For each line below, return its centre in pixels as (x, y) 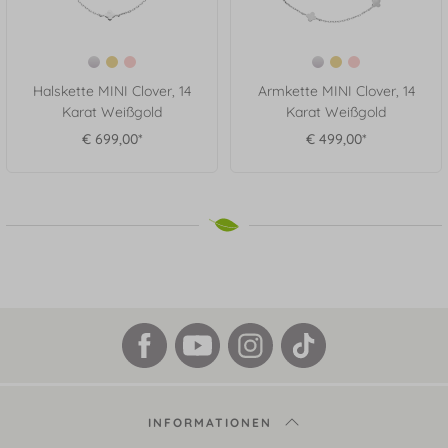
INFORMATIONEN (210, 423)
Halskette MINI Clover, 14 (112, 91)
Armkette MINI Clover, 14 (336, 91)
